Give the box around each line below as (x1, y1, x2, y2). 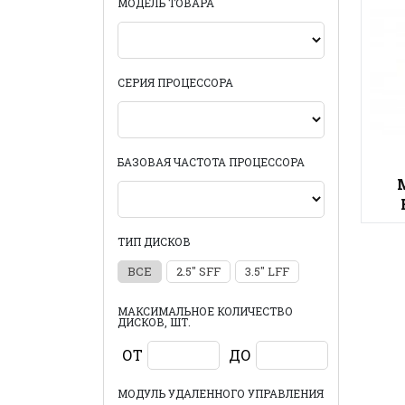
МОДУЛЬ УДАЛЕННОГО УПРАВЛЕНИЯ (118, 386, 324, 400)
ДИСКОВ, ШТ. (118, 315, 191, 329)
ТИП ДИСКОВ (118, 234, 191, 249)
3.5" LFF (245, 263, 289, 279)
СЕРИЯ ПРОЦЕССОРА (118, 75, 233, 89)
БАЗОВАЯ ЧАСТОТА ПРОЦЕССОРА (118, 155, 305, 169)
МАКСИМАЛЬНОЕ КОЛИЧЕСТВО (118, 304, 293, 318)
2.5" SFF (176, 263, 221, 279)
